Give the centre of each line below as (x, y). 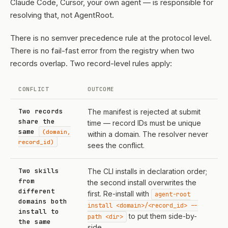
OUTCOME (101, 89)
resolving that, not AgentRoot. (62, 15)
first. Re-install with (119, 194)
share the (37, 121)
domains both (43, 201)
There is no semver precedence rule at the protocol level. (111, 38)
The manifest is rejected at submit (144, 112)
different (37, 191)
